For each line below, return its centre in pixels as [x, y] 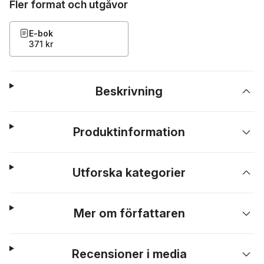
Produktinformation [129, 132]
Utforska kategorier [129, 173]
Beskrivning [129, 91]
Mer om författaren [129, 213]
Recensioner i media [129, 254]
